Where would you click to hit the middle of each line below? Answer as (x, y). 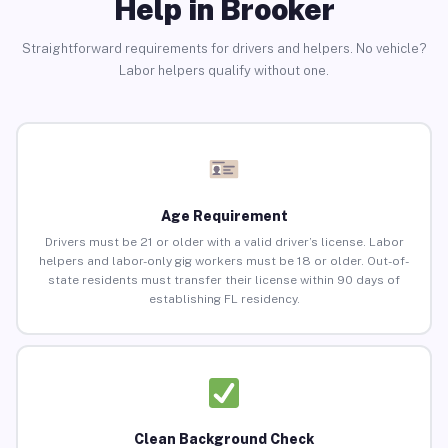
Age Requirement (224, 216)
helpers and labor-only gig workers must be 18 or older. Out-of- (224, 261)
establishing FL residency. (224, 299)
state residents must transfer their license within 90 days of (224, 280)
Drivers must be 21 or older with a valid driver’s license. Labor (224, 242)
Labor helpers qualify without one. (224, 70)
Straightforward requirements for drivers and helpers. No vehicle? (224, 48)
